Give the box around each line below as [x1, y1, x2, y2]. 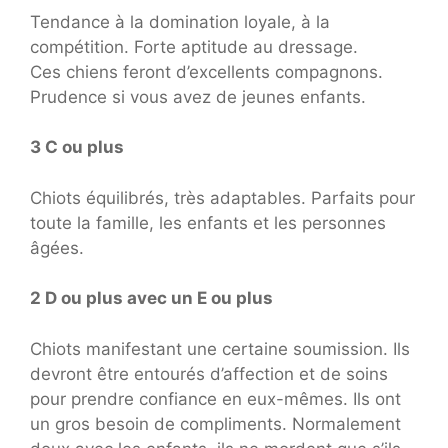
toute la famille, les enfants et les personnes [30, 212, 386, 233]
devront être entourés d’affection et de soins [30, 363, 388, 384]
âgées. [30, 237, 84, 258]
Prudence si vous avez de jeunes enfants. [30, 86, 366, 107]
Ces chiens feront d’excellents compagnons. [30, 61, 383, 82]
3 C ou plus [30, 137, 124, 157]
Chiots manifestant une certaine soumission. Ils [30, 338, 410, 359]
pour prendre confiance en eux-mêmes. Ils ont [30, 388, 401, 409]
